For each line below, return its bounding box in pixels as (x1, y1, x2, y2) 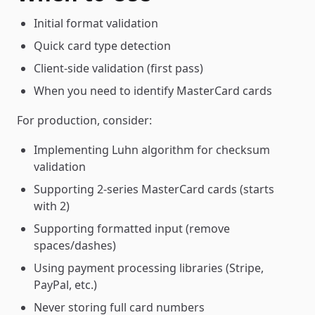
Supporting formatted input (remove (34, 221, 230, 236)
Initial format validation (34, 15, 158, 31)
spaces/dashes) (34, 238, 116, 253)
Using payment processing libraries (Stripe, (34, 260, 264, 276)
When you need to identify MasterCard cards (34, 83, 272, 98)
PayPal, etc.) (34, 277, 97, 292)
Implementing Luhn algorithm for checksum (34, 142, 270, 157)
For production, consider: (17, 112, 152, 128)
